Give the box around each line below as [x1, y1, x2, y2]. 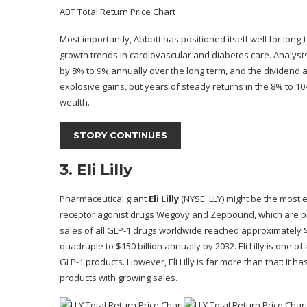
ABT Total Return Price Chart [60, 5, 175, 19]
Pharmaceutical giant [60, 193, 149, 206]
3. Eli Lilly [60, 160, 132, 180]
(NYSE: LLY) [181, 193, 224, 206]
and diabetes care [193, 49, 269, 62]
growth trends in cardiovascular [60, 49, 193, 62]
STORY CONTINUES [73, 130, 167, 141]
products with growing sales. [60, 271, 177, 284]
